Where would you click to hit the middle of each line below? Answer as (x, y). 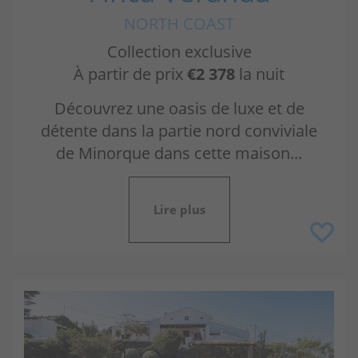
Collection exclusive (179, 52)
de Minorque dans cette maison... (179, 153)
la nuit (260, 74)
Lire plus (179, 210)
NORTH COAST (179, 24)
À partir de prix (130, 74)
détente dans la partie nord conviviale (179, 131)
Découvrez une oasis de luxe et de (179, 109)
